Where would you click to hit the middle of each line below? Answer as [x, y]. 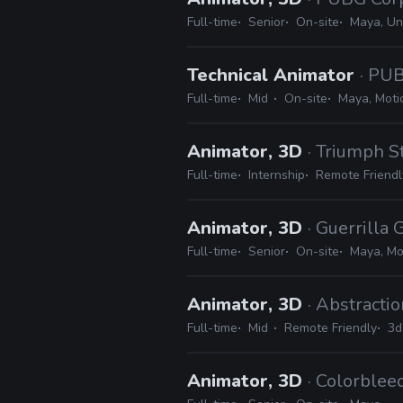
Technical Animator [273, 75]
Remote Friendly [331, 328]
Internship [277, 175]
